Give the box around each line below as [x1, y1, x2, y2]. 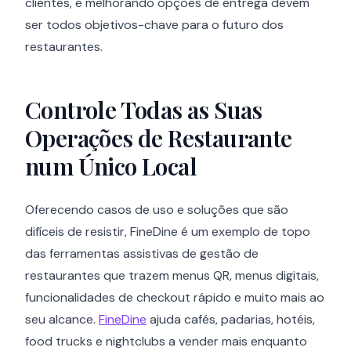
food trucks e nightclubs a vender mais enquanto [25, 333, 307, 349]
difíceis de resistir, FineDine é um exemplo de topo [25, 223, 310, 240]
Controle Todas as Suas [25, 94, 262, 125]
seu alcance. [25, 311, 99, 327]
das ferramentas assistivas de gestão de [25, 245, 259, 262]
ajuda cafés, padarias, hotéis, [147, 311, 315, 327]
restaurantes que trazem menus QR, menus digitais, [25, 267, 319, 284]
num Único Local [25, 150, 197, 182]
